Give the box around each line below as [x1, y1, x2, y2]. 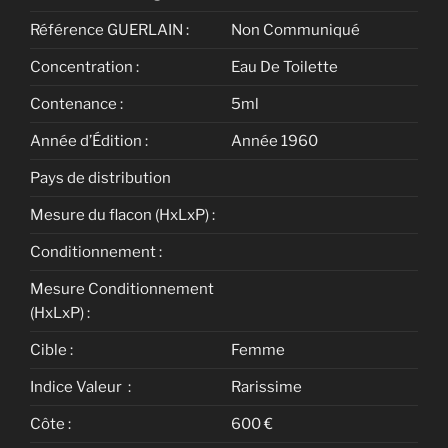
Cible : [30, 340, 73, 359]
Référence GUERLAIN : [30, 20, 189, 39]
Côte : [30, 414, 71, 433]
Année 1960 [231, 131, 318, 150]
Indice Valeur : [30, 377, 131, 396]
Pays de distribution [30, 168, 171, 187]
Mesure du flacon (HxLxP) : [30, 205, 215, 224]
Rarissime [231, 377, 302, 396]
